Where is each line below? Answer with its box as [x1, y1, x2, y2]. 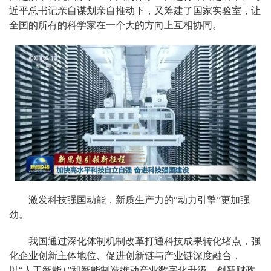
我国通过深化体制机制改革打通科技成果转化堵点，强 [28, 236, 261, 247]
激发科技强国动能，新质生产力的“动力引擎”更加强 [28, 195, 250, 206]
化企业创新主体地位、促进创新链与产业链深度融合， [9, 250, 241, 261]
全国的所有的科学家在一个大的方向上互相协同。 [9, 20, 222, 31]
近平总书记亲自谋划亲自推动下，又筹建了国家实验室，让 [9, 5, 261, 16]
